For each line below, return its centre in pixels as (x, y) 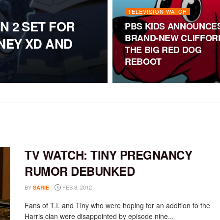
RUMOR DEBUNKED (80, 171)
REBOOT (143, 61)
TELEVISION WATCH (157, 11)
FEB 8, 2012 (76, 187)
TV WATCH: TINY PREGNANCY (109, 155)
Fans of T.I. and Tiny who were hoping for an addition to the (117, 205)
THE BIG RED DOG (163, 50)
